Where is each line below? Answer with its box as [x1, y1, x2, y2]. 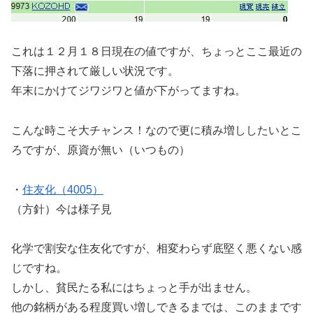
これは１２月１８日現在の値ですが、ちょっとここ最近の [11, 45, 302, 58]
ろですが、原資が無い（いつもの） [11, 143, 190, 156]
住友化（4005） [22, 183, 103, 196]
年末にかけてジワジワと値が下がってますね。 [11, 85, 246, 97]
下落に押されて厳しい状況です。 [11, 65, 179, 78]
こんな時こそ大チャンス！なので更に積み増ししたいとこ [11, 124, 302, 136]
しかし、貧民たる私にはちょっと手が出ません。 [11, 282, 257, 294]
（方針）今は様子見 [11, 203, 112, 215]
